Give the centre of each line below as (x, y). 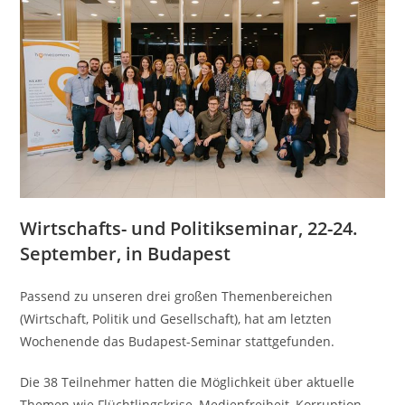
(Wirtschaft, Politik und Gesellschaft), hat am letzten (176, 318)
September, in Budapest (126, 253)
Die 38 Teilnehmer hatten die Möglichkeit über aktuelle (188, 381)
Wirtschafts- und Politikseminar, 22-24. (189, 228)
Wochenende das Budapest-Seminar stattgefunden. (178, 341)
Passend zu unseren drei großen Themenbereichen (177, 296)
